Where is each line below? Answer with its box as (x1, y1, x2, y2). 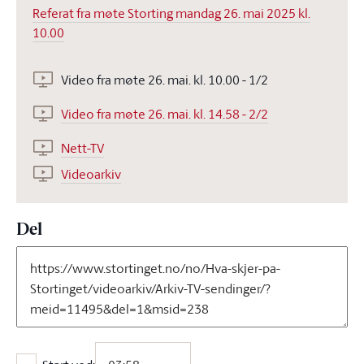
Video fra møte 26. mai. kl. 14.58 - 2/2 (61, 104, 268, 123)
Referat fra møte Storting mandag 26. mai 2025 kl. (32, 3, 310, 22)
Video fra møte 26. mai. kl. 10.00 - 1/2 (61, 70, 268, 89)
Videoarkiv (61, 164, 121, 183)
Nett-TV (61, 138, 104, 157)
